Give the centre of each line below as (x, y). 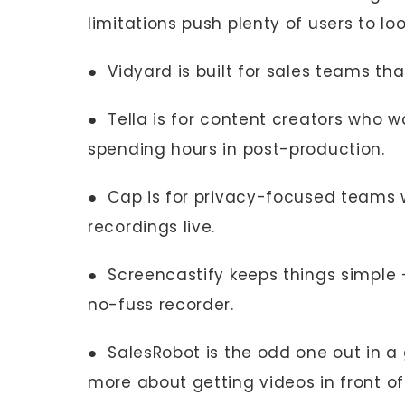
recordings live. (152, 227)
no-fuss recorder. (161, 305)
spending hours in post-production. (236, 149)
